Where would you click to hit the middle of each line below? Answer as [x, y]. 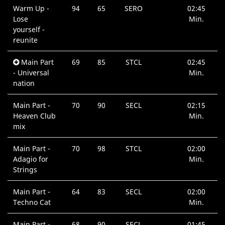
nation [24, 83]
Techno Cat [32, 202]
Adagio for [31, 159]
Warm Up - [31, 9]
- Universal [31, 73]
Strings [25, 170]
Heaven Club [35, 116]
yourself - [29, 30]
